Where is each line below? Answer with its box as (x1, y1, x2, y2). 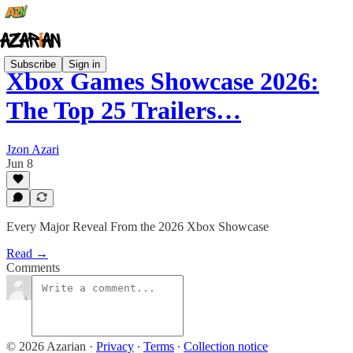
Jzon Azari (6, 142, 59, 156)
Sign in (69, 58, 100, 70)
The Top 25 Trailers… (6, 96, 241, 125)
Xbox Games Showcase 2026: (6, 67, 319, 96)
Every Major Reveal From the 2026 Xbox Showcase (6, 220, 269, 233)
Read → (6, 247, 48, 260)
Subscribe (10, 58, 56, 70)
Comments (6, 261, 60, 274)
